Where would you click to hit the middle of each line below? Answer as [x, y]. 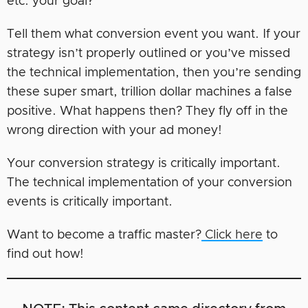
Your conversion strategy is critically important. [144, 163]
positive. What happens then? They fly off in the [147, 111]
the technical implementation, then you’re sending [154, 73]
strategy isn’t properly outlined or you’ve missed [148, 53]
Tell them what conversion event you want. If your [154, 34]
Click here [232, 235]
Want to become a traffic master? [104, 235]
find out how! [45, 254]
